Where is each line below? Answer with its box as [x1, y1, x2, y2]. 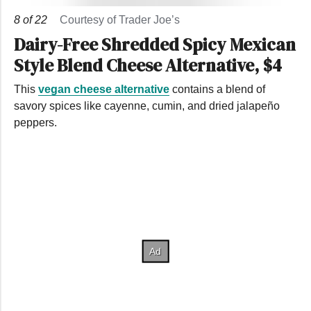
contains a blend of [169, 83, 265, 95]
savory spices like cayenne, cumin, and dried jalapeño [14, 99, 280, 112]
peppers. [14, 116, 57, 128]
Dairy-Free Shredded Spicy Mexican [14, 32, 296, 56]
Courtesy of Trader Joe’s [60, 13, 180, 26]
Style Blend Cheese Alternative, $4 [14, 53, 282, 77]
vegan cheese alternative [38, 83, 169, 95]
